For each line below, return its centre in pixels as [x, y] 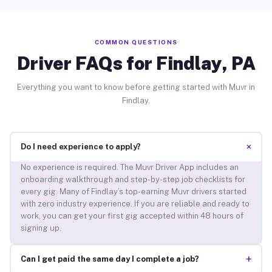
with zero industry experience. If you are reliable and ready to [135, 204]
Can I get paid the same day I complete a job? [110, 259]
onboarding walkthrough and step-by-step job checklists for [133, 180]
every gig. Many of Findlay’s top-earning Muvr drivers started [133, 192]
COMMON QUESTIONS [136, 42]
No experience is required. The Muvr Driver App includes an [129, 168]
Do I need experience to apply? [80, 147]
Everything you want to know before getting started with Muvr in [136, 87]
